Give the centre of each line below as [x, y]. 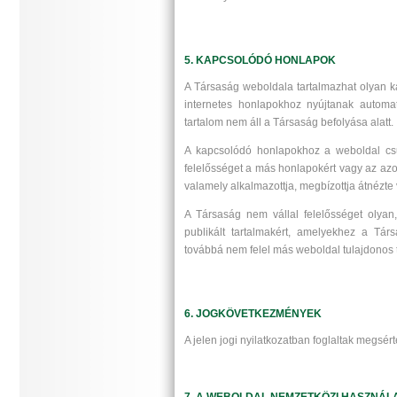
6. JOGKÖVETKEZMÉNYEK [253, 313]
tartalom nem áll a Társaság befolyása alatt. [289, 122]
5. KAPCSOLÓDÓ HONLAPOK [260, 60]
